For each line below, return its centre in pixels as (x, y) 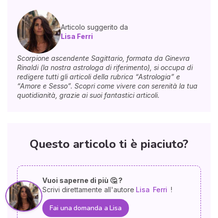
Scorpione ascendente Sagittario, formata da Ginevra (103, 58)
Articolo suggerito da (94, 27)
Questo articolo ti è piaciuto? (109, 144)
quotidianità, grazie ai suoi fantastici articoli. (88, 95)
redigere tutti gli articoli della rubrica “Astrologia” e (99, 77)
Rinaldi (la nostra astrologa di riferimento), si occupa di (105, 68)
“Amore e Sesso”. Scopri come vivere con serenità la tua (107, 86)
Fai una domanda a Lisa (86, 208)
